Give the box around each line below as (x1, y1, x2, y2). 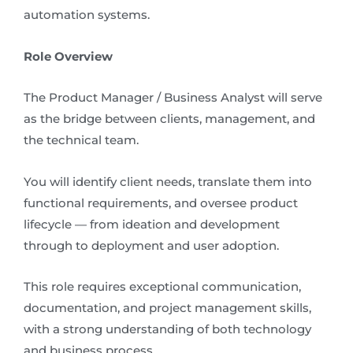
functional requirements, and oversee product (24, 195, 298, 210)
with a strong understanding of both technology (24, 322, 311, 337)
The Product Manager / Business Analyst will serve (24, 91, 322, 106)
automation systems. (24, 7, 150, 22)
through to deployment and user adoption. (24, 238, 279, 253)
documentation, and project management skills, (24, 301, 311, 316)
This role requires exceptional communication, (24, 280, 301, 295)
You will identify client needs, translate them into (24, 174, 312, 189)
